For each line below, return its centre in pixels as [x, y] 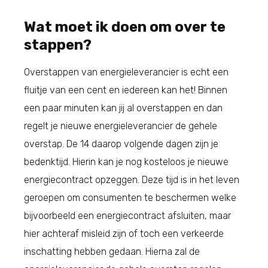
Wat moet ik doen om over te [125, 27]
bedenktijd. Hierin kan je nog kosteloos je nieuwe [126, 162]
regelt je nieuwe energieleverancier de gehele [121, 126]
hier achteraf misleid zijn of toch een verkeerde [124, 233]
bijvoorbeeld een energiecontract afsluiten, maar [127, 215]
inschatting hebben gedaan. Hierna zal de [112, 251]
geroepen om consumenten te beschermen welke [130, 197]
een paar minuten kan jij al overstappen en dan [123, 108]
